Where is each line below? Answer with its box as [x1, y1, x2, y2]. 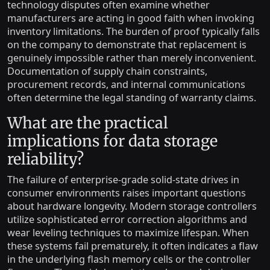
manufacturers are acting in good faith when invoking [7, 11, 254, 25]
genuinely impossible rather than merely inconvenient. [7, 51, 256, 64]
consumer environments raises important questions [7, 186, 246, 199]
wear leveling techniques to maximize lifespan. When [7, 225, 249, 239]
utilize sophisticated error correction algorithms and [7, 212, 247, 226]
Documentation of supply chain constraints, [7, 64, 207, 78]
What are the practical [7, 113, 168, 133]
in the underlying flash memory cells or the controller [7, 252, 251, 266]
